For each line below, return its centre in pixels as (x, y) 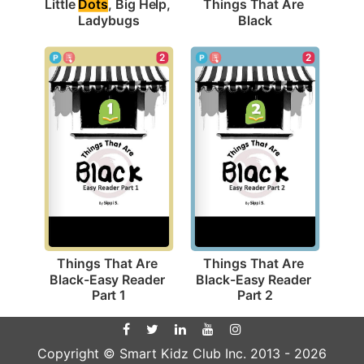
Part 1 (109, 295)
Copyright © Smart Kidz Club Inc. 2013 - (166, 353)
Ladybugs (109, 20)
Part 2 (255, 295)
